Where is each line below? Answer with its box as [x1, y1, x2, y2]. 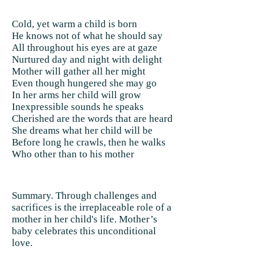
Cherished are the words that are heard [12, 113, 173, 124]
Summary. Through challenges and [12, 190, 157, 201]
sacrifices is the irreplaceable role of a [12, 202, 172, 213]
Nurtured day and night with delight [12, 54, 162, 65]
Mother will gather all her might [12, 66, 146, 77]
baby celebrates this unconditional [12, 225, 156, 237]
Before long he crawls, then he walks [12, 137, 166, 148]
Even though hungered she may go [12, 77, 157, 89]
